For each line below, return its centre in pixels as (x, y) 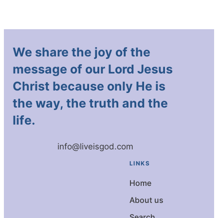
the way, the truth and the (90, 103)
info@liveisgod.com (95, 147)
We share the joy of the (81, 52)
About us (146, 200)
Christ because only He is (89, 86)
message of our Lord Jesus (92, 69)
